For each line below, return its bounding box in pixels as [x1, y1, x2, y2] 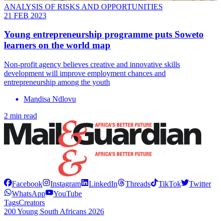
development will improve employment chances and [4, 69, 166, 78]
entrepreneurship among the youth [4, 78, 110, 87]
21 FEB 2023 [4, 11, 46, 20]
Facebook [12, 180, 42, 188]
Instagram [50, 180, 81, 188]
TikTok [158, 180, 181, 188]
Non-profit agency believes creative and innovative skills [4, 60, 180, 69]
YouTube [53, 189, 82, 198]
